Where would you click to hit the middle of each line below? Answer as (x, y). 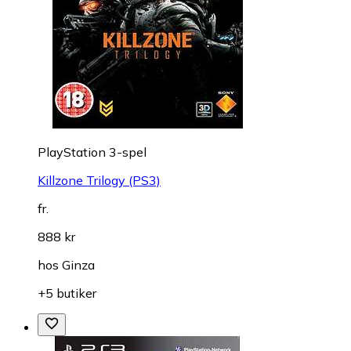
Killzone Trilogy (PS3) (99, 180)
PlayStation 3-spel (92, 152)
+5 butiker (67, 293)
